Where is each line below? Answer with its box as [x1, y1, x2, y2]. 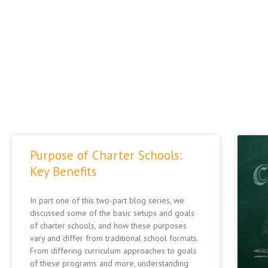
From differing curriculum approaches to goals [30, 245, 197, 256]
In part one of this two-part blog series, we [30, 194, 184, 206]
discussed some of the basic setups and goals [30, 207, 194, 218]
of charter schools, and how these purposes [30, 220, 187, 231]
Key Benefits [30, 163, 97, 179]
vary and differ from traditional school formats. [30, 232, 198, 243]
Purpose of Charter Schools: [30, 147, 182, 163]
